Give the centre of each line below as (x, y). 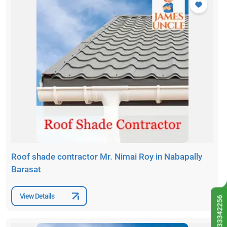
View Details (37, 196)
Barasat (26, 169)
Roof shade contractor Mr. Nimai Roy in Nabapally (107, 157)
